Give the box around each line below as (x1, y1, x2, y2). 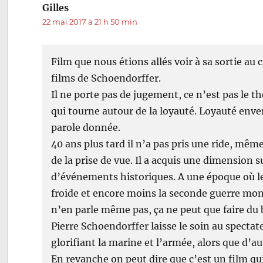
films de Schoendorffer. (51, 72, 161, 84)
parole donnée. (51, 121, 121, 133)
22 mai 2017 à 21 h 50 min (42, 16, 138, 26)
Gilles (42, 1, 69, 14)
